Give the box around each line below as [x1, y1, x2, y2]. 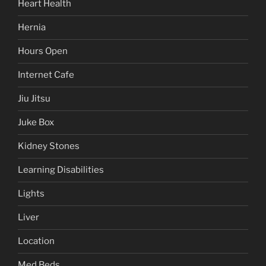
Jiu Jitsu [18, 93, 50, 104]
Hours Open [18, 46, 68, 57]
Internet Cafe [18, 69, 74, 81]
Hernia [18, 22, 46, 33]
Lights [18, 188, 45, 199]
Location [18, 236, 55, 247]
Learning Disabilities [18, 164, 104, 176]
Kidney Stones [18, 141, 80, 152]
